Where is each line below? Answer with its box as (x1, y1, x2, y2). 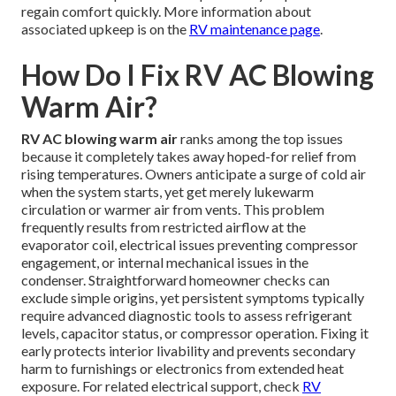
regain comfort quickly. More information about (21, 3, 311, 20)
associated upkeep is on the (21, 20, 189, 38)
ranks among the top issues (178, 130, 343, 148)
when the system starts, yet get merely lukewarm (21, 183, 314, 201)
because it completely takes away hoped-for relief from (21, 148, 356, 165)
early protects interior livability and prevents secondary (21, 342, 355, 360)
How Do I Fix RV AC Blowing (21, 57, 374, 93)
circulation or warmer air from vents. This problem (21, 201, 324, 218)
